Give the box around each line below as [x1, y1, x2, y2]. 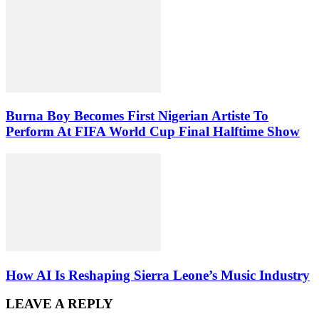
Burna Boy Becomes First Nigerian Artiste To [6, 108, 268, 124]
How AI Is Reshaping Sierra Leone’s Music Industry [6, 267, 310, 283]
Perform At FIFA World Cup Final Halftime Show [6, 124, 300, 140]
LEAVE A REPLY [6, 296, 113, 312]
